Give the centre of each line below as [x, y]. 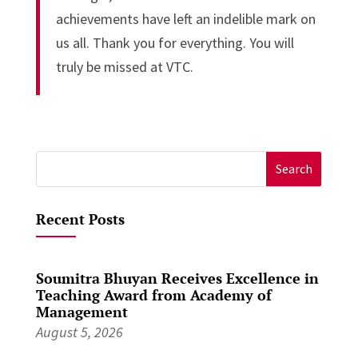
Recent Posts [80, 219]
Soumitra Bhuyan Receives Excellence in [177, 278]
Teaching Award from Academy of [153, 294]
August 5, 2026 [79, 332]
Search [56, 162]
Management [82, 311]
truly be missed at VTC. [124, 66]
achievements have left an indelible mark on [185, 18]
